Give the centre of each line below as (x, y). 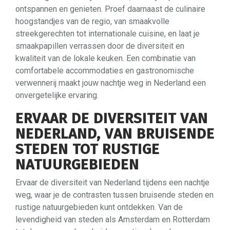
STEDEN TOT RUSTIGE (88, 149)
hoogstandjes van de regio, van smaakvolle (92, 21)
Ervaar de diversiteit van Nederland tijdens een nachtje (112, 182)
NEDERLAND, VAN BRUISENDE (115, 133)
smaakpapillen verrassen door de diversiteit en (100, 46)
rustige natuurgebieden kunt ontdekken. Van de (99, 207)
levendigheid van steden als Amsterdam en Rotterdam (113, 219)
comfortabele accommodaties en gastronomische (105, 70)
